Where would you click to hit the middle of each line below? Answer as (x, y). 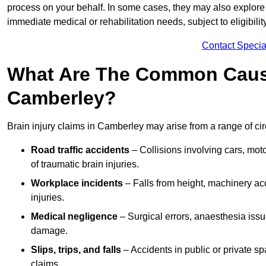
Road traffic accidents (80, 150)
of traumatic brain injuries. (85, 164)
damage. (49, 231)
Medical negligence (74, 217)
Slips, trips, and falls (76, 250)
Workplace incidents (77, 183)
